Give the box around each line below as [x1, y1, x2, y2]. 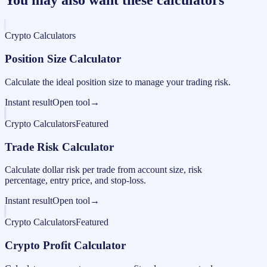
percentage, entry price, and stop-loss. [5, 175, 146, 186]
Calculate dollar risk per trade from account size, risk [5, 164, 202, 175]
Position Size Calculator [5, 52, 121, 66]
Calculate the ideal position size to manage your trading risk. [5, 76, 231, 87]
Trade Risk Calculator [5, 140, 114, 153]
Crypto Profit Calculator [5, 239, 126, 252]
